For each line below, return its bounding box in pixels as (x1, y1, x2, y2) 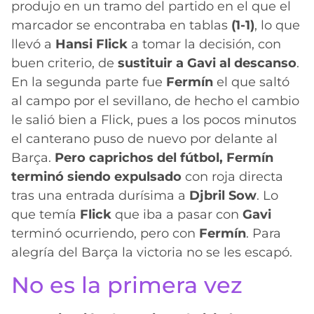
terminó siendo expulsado (11, 169, 182, 185)
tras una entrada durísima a (11, 188, 189, 204)
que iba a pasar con (111, 207, 243, 223)
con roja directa (182, 169, 283, 185)
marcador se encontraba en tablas (11, 18, 231, 34)
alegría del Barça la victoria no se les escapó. (11, 245, 292, 261)
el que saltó (213, 74, 289, 90)
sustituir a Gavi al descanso (118, 55, 296, 71)
